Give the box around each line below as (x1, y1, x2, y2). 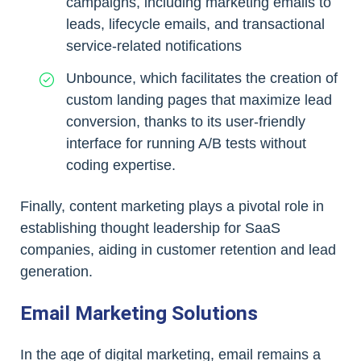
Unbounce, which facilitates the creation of (66, 69, 338, 86)
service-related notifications (66, 38, 242, 55)
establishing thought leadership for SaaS (20, 219, 280, 236)
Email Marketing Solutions (20, 301, 258, 325)
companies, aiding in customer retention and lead (20, 241, 336, 258)
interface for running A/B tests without (66, 135, 306, 151)
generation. (20, 263, 93, 280)
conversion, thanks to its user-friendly (66, 113, 305, 130)
